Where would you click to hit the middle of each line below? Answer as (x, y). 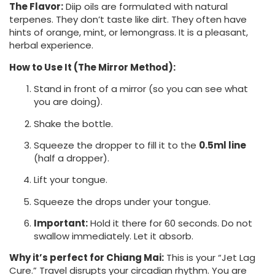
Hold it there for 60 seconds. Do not (170, 223)
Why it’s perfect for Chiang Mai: (87, 258)
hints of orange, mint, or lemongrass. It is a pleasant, (129, 33)
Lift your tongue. (71, 180)
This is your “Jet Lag (210, 258)
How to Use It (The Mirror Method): (92, 67)
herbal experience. (51, 45)
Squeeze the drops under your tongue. (122, 201)
